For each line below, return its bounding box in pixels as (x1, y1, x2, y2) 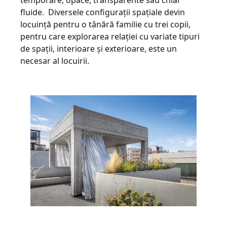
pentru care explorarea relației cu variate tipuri (20, 31, 200, 43)
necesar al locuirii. (20, 55, 89, 67)
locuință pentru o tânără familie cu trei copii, (20, 19, 191, 30)
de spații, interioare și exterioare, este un (20, 43, 177, 55)
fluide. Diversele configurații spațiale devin (20, 7, 185, 18)
